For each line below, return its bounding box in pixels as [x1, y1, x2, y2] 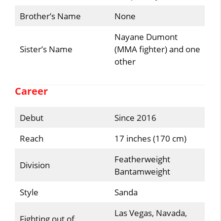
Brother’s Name [19, 10, 81, 22]
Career [15, 84, 48, 98]
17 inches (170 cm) [114, 132, 186, 144]
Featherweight [114, 153, 170, 165]
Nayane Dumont [114, 31, 178, 42]
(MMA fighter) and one [114, 43, 200, 55]
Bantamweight [114, 165, 170, 177]
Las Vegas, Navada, [114, 207, 187, 219]
